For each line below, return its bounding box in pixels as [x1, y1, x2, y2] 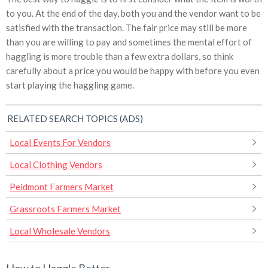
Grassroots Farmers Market [10, 203, 121, 215]
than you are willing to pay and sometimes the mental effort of [6, 36, 252, 48]
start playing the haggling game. [6, 80, 134, 91]
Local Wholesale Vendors [10, 226, 110, 237]
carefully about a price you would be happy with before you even [6, 65, 260, 77]
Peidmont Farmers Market [10, 181, 114, 193]
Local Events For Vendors [10, 137, 111, 148]
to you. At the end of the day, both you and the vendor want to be [6, 8, 261, 19]
